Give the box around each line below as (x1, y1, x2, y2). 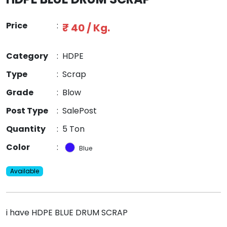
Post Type (6, 105, 48, 117)
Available (10, 167, 39, 176)
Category (6, 50, 48, 62)
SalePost (62, 105, 97, 117)
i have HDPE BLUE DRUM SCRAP (6, 207, 128, 219)
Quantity (6, 123, 46, 135)
